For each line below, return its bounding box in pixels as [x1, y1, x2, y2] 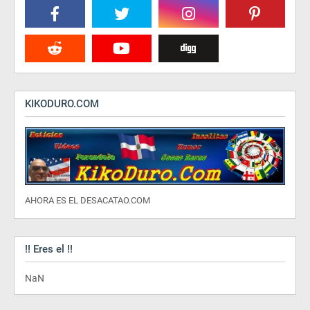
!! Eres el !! [25, 243, 73, 256]
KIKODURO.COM [25, 98, 99, 110]
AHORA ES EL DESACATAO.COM [25, 195, 150, 206]
